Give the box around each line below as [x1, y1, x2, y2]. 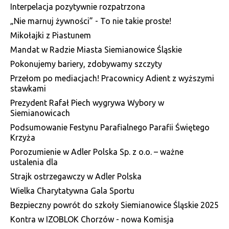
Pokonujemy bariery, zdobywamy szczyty [10, 59, 162, 68]
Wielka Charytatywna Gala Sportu [10, 186, 134, 195]
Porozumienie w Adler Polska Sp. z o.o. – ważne [10, 147, 184, 156]
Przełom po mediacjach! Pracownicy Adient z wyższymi [10, 73, 214, 83]
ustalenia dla [10, 157, 58, 167]
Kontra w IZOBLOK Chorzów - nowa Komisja [10, 214, 174, 224]
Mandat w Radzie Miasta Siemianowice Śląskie [10, 44, 182, 54]
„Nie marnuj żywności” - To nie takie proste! [10, 16, 171, 26]
